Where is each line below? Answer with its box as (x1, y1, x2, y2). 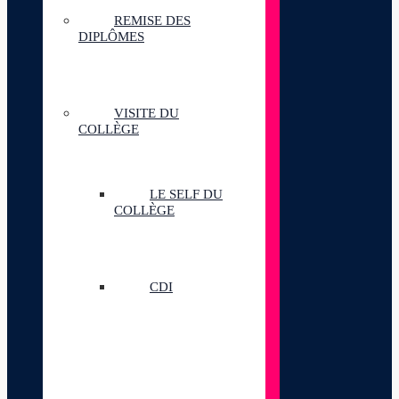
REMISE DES (114, 13, 191, 28)
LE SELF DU (150, 187, 223, 201)
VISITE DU (114, 106, 179, 120)
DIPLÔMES (78, 29, 144, 44)
